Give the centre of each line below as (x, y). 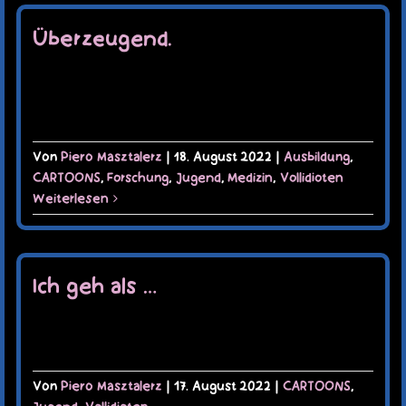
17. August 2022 (222, 387)
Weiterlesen (70, 198)
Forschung (137, 177)
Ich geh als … (94, 287)
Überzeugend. (102, 39)
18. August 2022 (222, 156)
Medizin (250, 177)
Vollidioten (311, 177)
